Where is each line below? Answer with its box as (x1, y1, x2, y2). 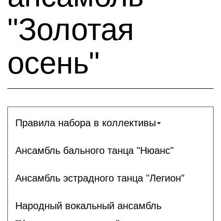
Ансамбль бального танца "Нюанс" (15, 145, 174, 156)
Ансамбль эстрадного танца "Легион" (15, 172, 184, 184)
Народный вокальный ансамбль (15, 200, 161, 211)
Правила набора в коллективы (15, 117, 156, 128)
